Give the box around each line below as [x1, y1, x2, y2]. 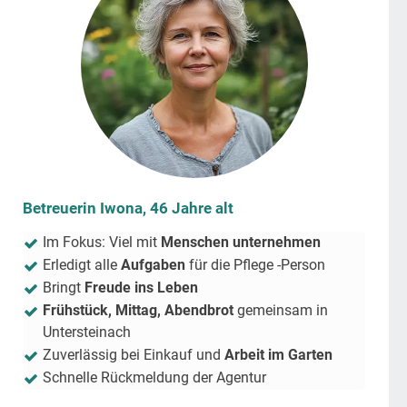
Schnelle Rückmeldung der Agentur [43, 369, 266, 387]
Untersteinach [43, 323, 131, 342]
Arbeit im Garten [224, 346, 333, 364]
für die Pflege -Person [189, 256, 325, 274]
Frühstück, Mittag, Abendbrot [43, 302, 233, 320]
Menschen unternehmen [161, 233, 321, 252]
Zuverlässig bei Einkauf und [43, 346, 224, 364]
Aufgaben [121, 256, 189, 274]
